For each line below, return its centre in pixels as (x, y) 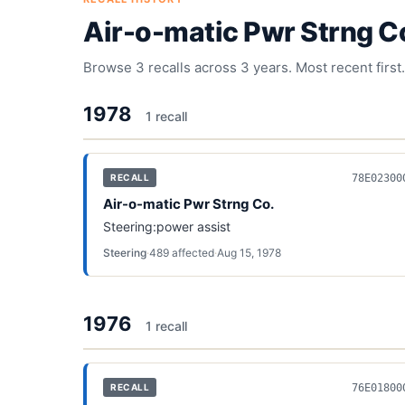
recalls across (193, 67)
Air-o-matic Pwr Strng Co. (188, 204)
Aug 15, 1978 (249, 253)
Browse (109, 67)
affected (192, 253)
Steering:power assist (167, 226)
